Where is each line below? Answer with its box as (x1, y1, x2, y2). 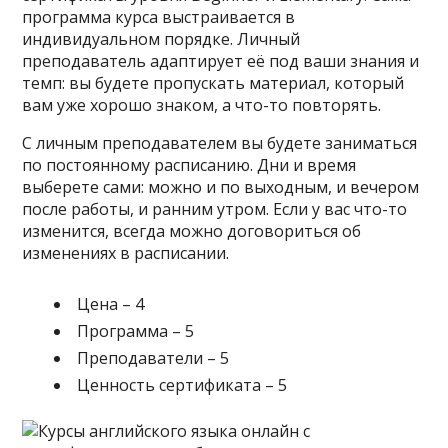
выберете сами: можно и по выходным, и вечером (22, 176, 420, 198)
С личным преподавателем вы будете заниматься (22, 132, 418, 154)
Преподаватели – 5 (77, 347, 230, 369)
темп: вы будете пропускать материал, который (22, 72, 405, 94)
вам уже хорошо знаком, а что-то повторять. (22, 94, 382, 116)
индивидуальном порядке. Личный (22, 28, 301, 50)
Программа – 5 (77, 320, 195, 342)
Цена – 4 (77, 293, 145, 315)
